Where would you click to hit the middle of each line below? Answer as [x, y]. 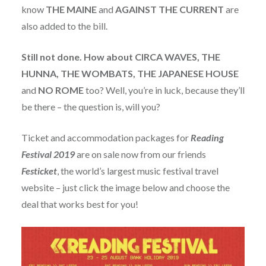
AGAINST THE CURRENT [169, 9]
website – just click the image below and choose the [125, 188]
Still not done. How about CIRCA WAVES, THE [121, 57]
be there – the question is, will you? [91, 107]
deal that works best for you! [80, 204]
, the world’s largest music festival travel [137, 171]
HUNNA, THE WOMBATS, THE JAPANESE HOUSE [130, 74]
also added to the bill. [64, 26]
